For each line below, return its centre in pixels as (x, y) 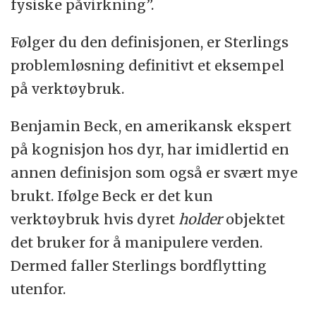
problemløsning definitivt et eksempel (148, 65)
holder (202, 219)
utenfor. (38, 288)
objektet (256, 219)
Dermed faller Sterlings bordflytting (139, 265)
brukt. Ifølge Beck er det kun (112, 195)
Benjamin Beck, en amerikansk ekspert (151, 126)
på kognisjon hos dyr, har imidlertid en (150, 149)
